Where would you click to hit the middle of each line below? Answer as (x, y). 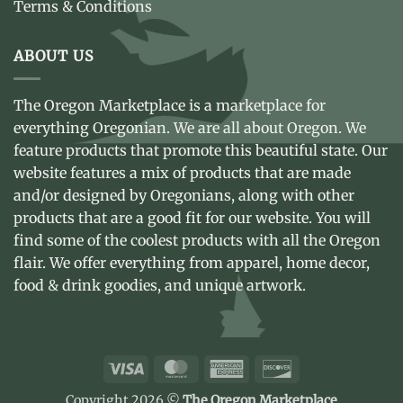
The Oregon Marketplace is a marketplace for (170, 105)
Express (269, 388)
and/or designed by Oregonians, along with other (184, 195)
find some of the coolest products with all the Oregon (197, 240)
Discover (321, 367)
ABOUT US (54, 56)
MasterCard (230, 367)
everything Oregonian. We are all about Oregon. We (190, 127)
